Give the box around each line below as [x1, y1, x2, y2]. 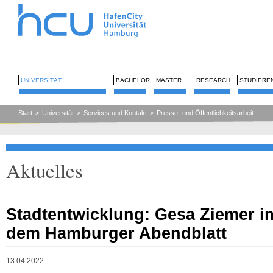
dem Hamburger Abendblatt [6, 224, 227, 243]
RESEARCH [196, 77, 230, 83]
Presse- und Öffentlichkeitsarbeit [157, 109, 253, 116]
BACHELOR [116, 77, 150, 83]
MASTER [156, 77, 182, 83]
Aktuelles [6, 157, 83, 183]
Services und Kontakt [83, 109, 147, 116]
